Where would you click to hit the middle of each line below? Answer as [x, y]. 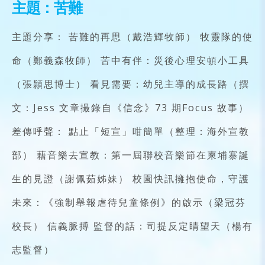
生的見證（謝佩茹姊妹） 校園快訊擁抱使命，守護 [131, 179]
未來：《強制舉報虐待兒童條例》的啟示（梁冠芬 [129, 203]
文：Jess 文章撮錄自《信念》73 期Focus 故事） [130, 108]
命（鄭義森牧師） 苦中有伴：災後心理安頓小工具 [131, 61]
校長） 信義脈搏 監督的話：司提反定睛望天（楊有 [132, 226]
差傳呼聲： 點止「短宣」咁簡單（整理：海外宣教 [131, 132]
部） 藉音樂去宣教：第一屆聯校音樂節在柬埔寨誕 [131, 155]
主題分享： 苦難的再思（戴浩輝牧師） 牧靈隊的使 [132, 37]
